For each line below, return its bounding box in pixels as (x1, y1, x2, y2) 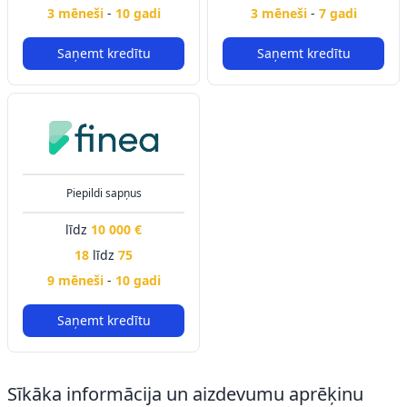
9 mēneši (46, 272, 107, 289)
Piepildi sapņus (65, 185, 142, 201)
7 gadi (318, 5, 357, 22)
